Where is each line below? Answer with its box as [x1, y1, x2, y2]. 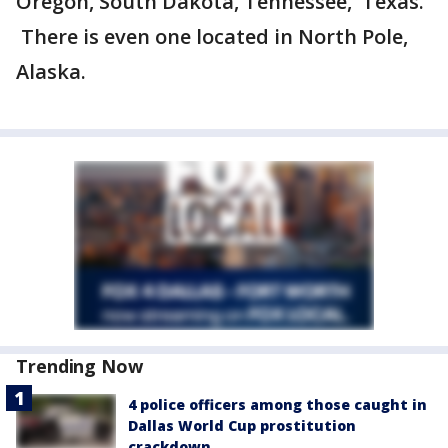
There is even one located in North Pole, [16, 23, 408, 50]
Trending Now [16, 354, 143, 378]
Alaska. [16, 58, 86, 85]
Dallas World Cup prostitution [128, 416, 356, 435]
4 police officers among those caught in [128, 395, 427, 414]
